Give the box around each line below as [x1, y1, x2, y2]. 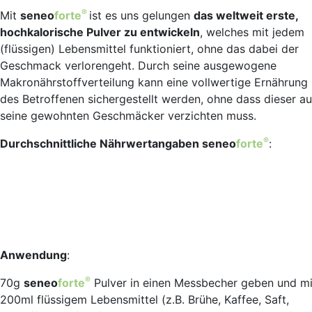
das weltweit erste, [194, 8, 298, 23]
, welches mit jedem [200, 25, 304, 40]
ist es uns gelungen [89, 8, 194, 23]
